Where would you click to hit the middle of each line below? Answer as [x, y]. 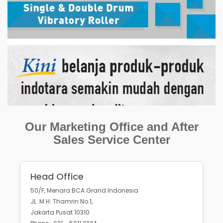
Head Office [57, 177]
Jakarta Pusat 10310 [60, 213]
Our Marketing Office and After [111, 127]
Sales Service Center [111, 140]
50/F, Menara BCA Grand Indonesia [84, 191]
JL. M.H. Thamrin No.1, [61, 202]
